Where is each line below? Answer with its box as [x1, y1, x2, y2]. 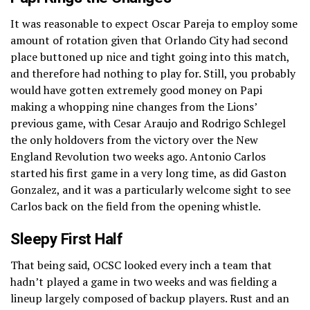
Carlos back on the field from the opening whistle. [10, 198, 261, 214]
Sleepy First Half [10, 229, 123, 248]
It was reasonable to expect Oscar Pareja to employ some [10, 15, 298, 31]
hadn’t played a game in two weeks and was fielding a [10, 273, 277, 289]
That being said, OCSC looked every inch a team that [10, 257, 272, 273]
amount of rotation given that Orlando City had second [10, 32, 288, 48]
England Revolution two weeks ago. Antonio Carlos [10, 148, 266, 164]
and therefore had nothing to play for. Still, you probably [10, 65, 295, 81]
